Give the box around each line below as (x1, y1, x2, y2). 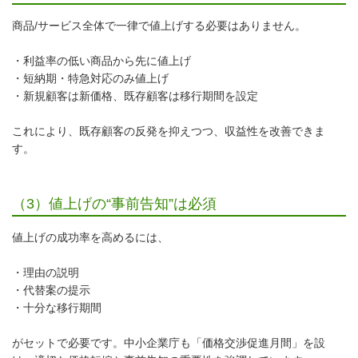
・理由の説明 (12, 265, 79, 279)
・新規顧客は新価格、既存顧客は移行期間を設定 (12, 89, 258, 102)
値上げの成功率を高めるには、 (12, 230, 169, 244)
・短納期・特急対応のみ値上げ (12, 71, 169, 85)
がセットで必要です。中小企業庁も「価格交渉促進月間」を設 (12, 336, 325, 349)
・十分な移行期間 (12, 300, 101, 314)
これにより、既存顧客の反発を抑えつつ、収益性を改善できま (12, 124, 325, 137)
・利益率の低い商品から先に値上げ (12, 54, 191, 67)
